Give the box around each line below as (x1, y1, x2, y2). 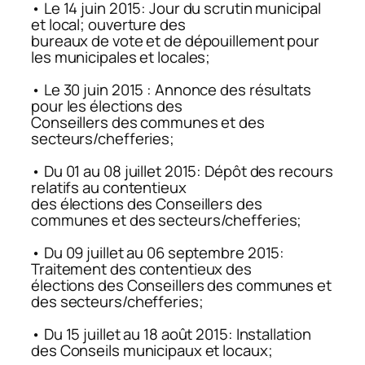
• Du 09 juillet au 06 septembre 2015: (31, 242, 285, 264)
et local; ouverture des (31, 14, 186, 36)
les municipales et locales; (31, 46, 211, 68)
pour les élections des (31, 95, 182, 117)
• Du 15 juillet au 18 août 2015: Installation (31, 323, 311, 345)
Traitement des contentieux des (31, 258, 252, 280)
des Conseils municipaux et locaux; (31, 340, 273, 362)
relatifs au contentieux (31, 177, 187, 199)
